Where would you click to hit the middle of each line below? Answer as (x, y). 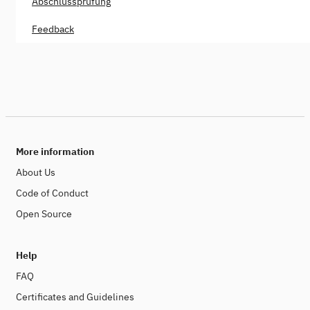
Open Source (44, 214)
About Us (36, 172)
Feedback (53, 29)
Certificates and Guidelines (75, 297)
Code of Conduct (52, 193)
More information (55, 152)
